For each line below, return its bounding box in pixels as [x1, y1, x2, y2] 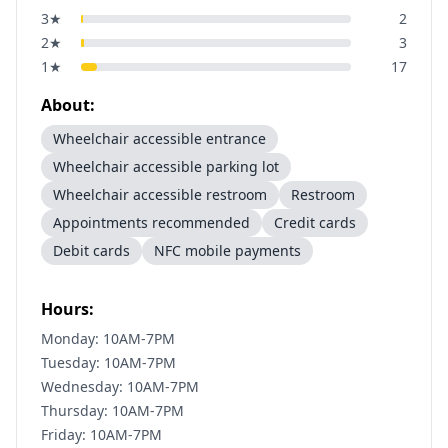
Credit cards [274, 213, 356, 232]
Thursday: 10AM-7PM [41, 401, 184, 420]
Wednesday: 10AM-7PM [41, 377, 199, 396]
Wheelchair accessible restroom [53, 185, 267, 204]
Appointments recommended [53, 213, 250, 232]
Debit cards [53, 241, 130, 260]
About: [41, 94, 95, 116]
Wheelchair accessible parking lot [53, 157, 279, 176]
